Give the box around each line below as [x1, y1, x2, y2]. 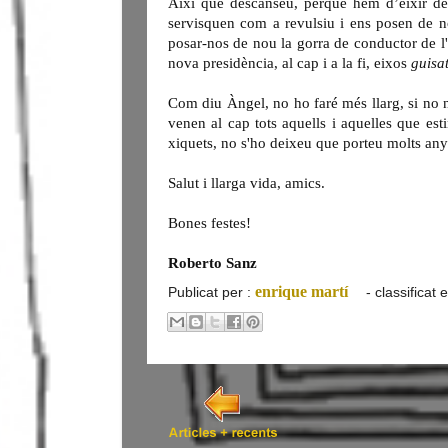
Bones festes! [168, 215, 251, 231]
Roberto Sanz [168, 255, 257, 271]
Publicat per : [168, 284, 255, 300]
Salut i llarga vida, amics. [168, 175, 325, 191]
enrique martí [255, 282, 348, 301]
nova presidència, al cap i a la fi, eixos [168, 55, 411, 71]
